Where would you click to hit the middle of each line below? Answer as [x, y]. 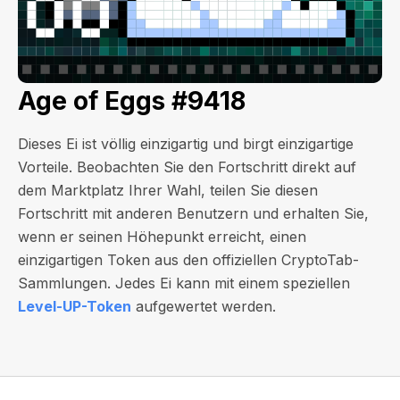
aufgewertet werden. [204, 306]
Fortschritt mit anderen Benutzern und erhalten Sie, [193, 213]
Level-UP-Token [75, 306]
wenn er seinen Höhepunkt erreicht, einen [162, 237]
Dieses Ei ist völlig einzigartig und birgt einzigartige [186, 144]
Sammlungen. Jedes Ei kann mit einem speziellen [184, 283]
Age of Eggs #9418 [132, 101]
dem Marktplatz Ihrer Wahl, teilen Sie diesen [168, 190]
